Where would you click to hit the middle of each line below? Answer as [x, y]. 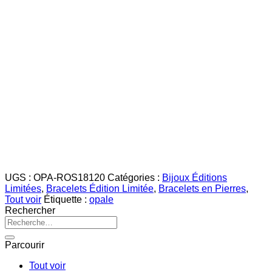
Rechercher [30, 210]
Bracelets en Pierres [202, 188]
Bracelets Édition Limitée [100, 188]
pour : [16, 231]
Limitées [23, 188]
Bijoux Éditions [195, 177]
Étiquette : [66, 199]
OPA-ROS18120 [69, 177]
